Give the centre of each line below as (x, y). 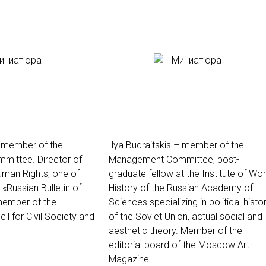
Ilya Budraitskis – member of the (176, 145)
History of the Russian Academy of (181, 188)
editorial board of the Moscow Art (179, 245)
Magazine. (130, 259)
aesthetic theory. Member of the (175, 231)
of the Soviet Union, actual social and (186, 216)
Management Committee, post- (174, 159)
